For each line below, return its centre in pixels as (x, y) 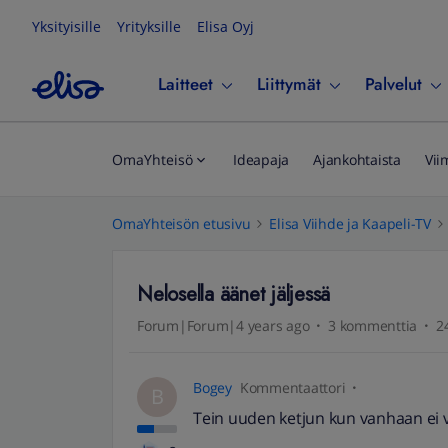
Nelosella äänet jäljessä (233, 294)
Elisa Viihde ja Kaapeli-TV (350, 223)
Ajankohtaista (357, 159)
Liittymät (289, 84)
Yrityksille (149, 26)
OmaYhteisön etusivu (181, 223)
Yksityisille (66, 26)
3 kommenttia (372, 325)
